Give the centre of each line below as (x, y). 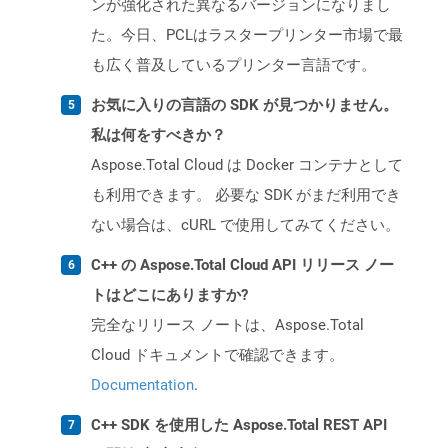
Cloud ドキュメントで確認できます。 (217, 355)
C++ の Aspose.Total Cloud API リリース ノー (242, 265)
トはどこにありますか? (169, 295)
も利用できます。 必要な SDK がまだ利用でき (246, 195)
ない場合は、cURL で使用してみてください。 (245, 225)
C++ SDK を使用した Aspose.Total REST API (239, 425)
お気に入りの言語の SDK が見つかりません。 (244, 105)
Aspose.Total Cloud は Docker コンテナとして (247, 165)
